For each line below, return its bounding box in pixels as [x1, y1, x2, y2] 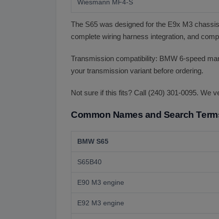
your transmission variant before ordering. [71, 67, 203, 75]
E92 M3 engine [77, 199, 124, 207]
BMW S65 [77, 137, 109, 145]
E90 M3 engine [77, 178, 124, 186]
